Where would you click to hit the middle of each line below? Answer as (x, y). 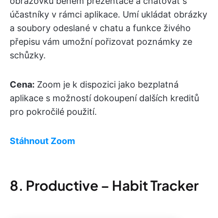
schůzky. (28, 55)
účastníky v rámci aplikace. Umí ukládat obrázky (109, 15)
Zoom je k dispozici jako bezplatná (107, 85)
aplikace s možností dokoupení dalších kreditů (104, 98)
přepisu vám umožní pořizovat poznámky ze (101, 42)
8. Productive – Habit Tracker (104, 185)
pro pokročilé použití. (53, 112)
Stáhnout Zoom (42, 141)
